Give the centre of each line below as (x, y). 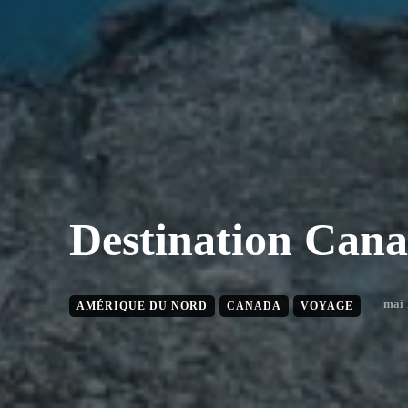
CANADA (254, 306)
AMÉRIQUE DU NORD (142, 306)
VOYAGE (327, 306)
